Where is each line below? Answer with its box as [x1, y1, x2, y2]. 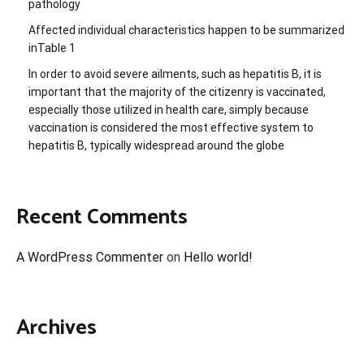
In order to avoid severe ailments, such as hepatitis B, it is [28, 67, 322, 80]
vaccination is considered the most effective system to [28, 120, 314, 134]
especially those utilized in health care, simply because [28, 102, 309, 116]
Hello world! [184, 249, 253, 266]
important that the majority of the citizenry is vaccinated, [28, 84, 326, 98]
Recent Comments [16, 199, 188, 235]
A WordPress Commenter [16, 249, 163, 266]
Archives [16, 310, 97, 346]
